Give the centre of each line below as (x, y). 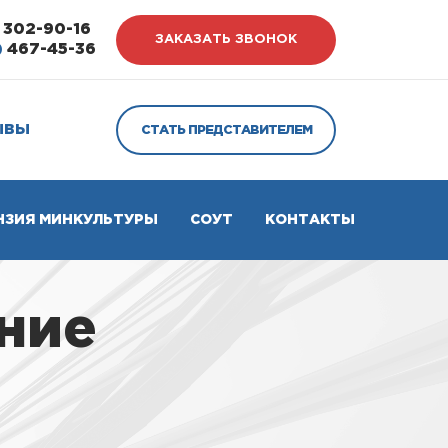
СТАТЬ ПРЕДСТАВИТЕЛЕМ (226, 130)
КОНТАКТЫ (310, 220)
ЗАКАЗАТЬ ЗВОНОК (225, 39)
